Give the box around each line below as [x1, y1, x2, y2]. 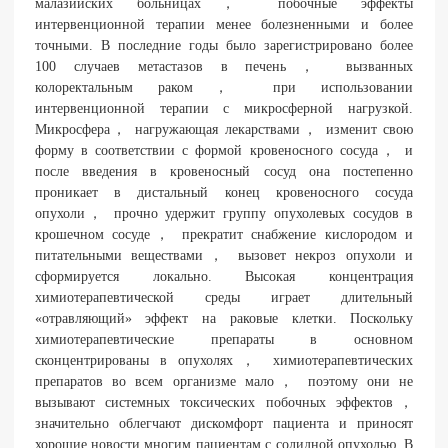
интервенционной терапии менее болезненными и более [34, 16, 414, 32]
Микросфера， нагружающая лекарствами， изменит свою [34, 121, 414, 137]
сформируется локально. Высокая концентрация [34, 268, 414, 284]
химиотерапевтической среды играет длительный [34, 289, 414, 305]
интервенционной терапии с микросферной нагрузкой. [34, 100, 414, 116]
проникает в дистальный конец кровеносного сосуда [34, 184, 414, 200]
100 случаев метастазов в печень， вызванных [34, 58, 414, 74]
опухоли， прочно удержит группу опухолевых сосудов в [34, 205, 414, 221]
